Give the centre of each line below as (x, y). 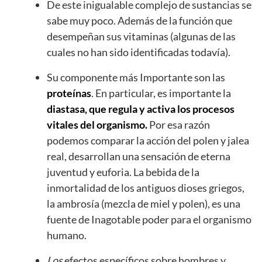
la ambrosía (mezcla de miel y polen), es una (144, 204)
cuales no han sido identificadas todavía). (139, 52)
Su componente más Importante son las (136, 77)
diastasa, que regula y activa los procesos (141, 109)
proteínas (69, 93)
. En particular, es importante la (161, 93)
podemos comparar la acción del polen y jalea (148, 141)
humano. (67, 235)
